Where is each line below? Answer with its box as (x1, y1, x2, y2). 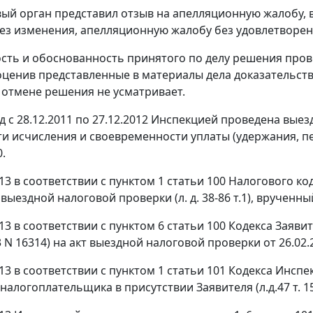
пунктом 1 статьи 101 (109, 263, 226, 279)
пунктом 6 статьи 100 (109, 218, 226, 234)
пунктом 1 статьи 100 (109, 173, 226, 189)
